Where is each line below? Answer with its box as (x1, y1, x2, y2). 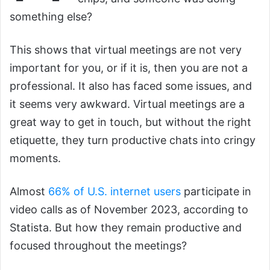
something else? (10, 10, 95, 24)
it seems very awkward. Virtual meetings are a (10, 98, 245, 111)
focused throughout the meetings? (10, 239, 187, 253)
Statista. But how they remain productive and (10, 221, 242, 234)
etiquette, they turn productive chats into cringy (10, 134, 256, 147)
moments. (10, 152, 64, 165)
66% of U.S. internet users (48, 185, 181, 198)
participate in (181, 185, 251, 198)
